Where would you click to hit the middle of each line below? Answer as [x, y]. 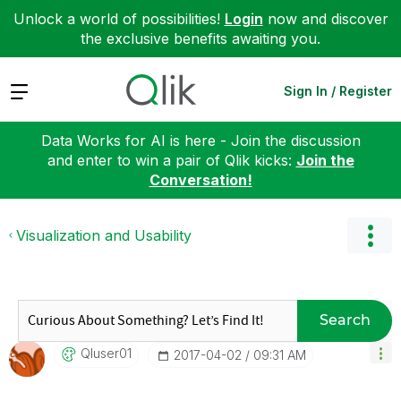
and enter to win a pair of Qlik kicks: [171, 160]
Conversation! [200, 179]
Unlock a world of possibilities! [119, 19]
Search [345, 320]
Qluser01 [106, 353]
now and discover [325, 19]
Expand [34, 90]
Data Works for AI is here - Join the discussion [200, 140]
